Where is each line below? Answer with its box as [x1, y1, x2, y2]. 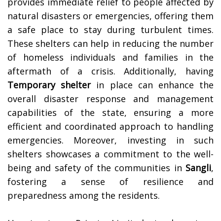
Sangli [185, 162, 211, 174]
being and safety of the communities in [7, 162, 185, 174]
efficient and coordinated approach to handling [7, 120, 214, 133]
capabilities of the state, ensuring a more [7, 107, 214, 119]
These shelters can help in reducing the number [7, 37, 214, 50]
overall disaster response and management [7, 93, 214, 105]
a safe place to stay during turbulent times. [7, 24, 214, 36]
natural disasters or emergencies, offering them [7, 10, 214, 22]
